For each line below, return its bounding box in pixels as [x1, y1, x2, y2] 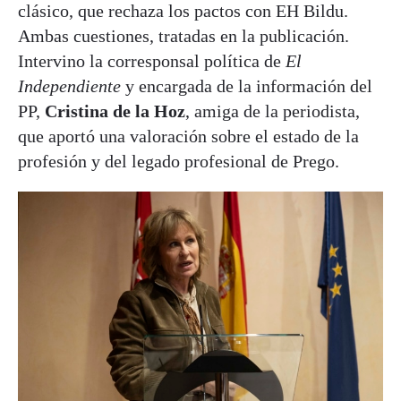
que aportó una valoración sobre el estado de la [18, 125, 359, 146]
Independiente [18, 75, 121, 96]
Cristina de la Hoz [45, 100, 185, 121]
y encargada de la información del [121, 75, 372, 96]
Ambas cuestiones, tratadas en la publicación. [18, 25, 349, 46]
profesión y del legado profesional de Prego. [18, 150, 339, 171]
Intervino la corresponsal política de [18, 50, 286, 71]
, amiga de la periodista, [185, 100, 360, 121]
